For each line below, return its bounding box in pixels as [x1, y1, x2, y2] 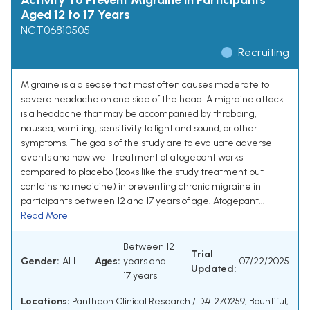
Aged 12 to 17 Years [21, 7, 130, 23]
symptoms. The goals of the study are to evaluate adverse [21, 137, 272, 149]
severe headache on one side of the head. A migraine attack [21, 93, 284, 106]
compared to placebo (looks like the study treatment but [21, 166, 264, 179]
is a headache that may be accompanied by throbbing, [21, 108, 257, 120]
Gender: [21, 255, 60, 268]
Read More [21, 210, 68, 222]
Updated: [191, 262, 237, 275]
